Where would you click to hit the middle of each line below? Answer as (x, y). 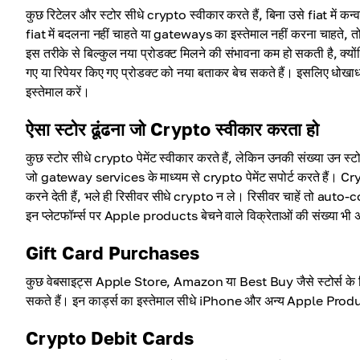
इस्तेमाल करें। (58, 92)
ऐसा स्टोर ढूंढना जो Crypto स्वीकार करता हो (172, 129)
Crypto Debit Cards (110, 338)
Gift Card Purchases (112, 253)
